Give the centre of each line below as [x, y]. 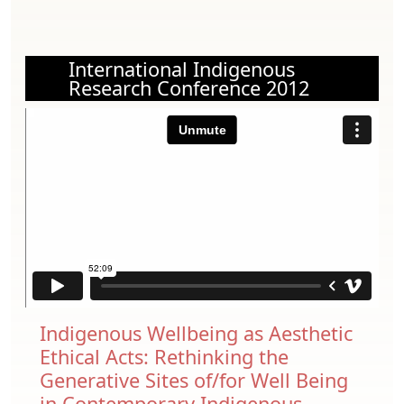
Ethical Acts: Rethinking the [164, 356]
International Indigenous [182, 69]
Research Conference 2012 [189, 88]
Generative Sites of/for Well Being [194, 380]
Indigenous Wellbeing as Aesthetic [196, 333]
